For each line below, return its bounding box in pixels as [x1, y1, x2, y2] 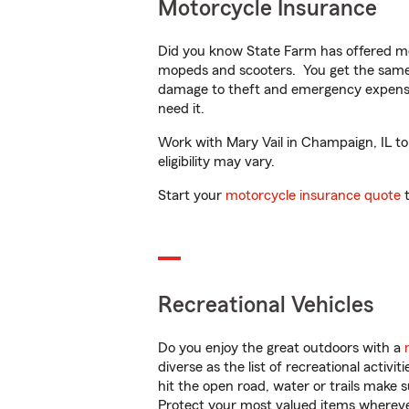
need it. [158, 101, 208, 116]
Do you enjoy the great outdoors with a [158, 341, 404, 355]
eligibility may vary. [158, 154, 275, 169]
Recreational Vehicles [158, 294, 374, 317]
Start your [158, 188, 225, 203]
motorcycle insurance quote [225, 188, 401, 203]
